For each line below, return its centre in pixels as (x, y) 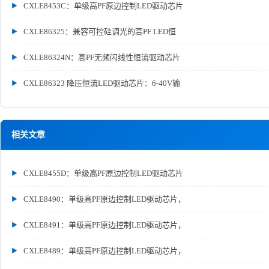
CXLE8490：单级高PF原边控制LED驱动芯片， (104, 199)
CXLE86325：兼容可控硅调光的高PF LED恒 (100, 32)
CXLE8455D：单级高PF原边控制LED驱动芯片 (103, 173)
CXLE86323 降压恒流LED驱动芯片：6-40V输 (102, 83)
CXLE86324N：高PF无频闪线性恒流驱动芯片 (102, 57)
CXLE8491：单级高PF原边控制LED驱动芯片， (104, 225)
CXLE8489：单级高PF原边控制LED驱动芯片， (104, 251)
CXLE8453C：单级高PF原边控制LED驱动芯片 (103, 6)
